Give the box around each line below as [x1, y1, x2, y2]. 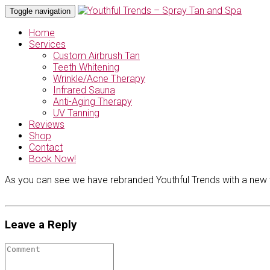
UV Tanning [53, 107, 99, 119]
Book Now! [29, 153, 76, 165]
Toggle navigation [10, 7, 71, 16]
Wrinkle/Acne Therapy [53, 73, 145, 84]
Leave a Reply [5, 218, 77, 231]
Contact [29, 142, 63, 153]
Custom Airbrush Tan [53, 50, 140, 61]
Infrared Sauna [53, 84, 115, 96]
